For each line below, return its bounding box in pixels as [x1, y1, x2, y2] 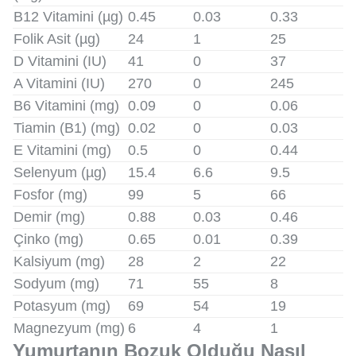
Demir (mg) [14, 208, 85, 225]
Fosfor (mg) [14, 186, 87, 203]
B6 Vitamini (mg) [14, 97, 119, 114]
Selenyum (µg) [14, 164, 106, 180]
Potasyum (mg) [14, 297, 110, 314]
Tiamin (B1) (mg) [14, 119, 120, 136]
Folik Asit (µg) [14, 30, 100, 47]
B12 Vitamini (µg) [14, 8, 123, 25]
